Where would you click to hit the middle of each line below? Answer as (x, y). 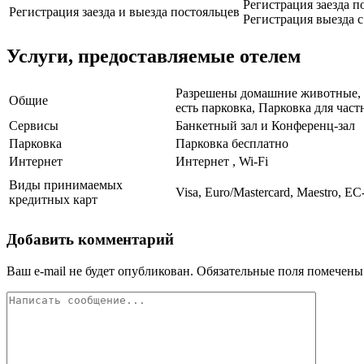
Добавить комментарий (90, 239)
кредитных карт (53, 200)
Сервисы (34, 126)
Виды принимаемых (66, 185)
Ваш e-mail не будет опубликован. (100, 271)
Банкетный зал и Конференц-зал (265, 126)
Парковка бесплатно (232, 144)
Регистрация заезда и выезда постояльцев (124, 12)
